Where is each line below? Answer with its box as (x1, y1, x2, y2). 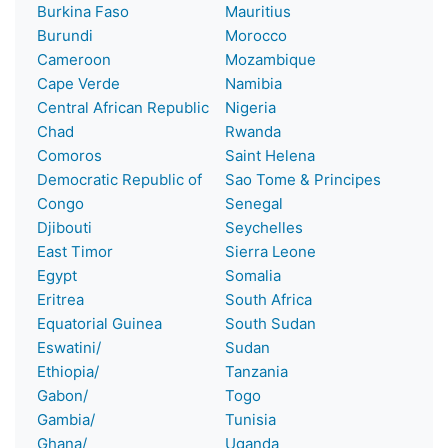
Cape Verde (37, 73, 120, 93)
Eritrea (37, 289, 84, 309)
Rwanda (225, 121, 281, 141)
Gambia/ (37, 409, 95, 429)
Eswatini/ (37, 337, 101, 357)
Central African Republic (37, 97, 209, 117)
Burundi (37, 25, 93, 45)
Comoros (37, 145, 102, 165)
